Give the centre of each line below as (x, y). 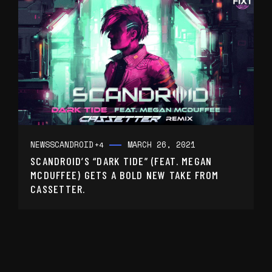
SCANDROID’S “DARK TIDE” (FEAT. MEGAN (121, 161)
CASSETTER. (58, 189)
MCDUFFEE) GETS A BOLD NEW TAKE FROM (125, 175)
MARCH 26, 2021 (161, 145)
